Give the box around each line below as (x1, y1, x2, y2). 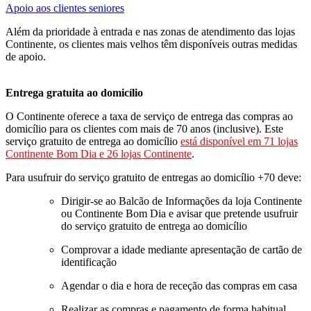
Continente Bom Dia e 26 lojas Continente (6, 147, 192, 160)
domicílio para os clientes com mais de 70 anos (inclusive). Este (6, 122, 283, 135)
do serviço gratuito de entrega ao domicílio (61, 219, 247, 232)
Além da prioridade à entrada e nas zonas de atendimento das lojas (6, 25, 295, 37)
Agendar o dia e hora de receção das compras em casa (61, 279, 297, 292)
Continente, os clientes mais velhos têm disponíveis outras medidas (6, 37, 297, 50)
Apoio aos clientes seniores (6, 1, 124, 14)
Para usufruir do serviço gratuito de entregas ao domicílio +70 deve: (6, 171, 301, 183)
